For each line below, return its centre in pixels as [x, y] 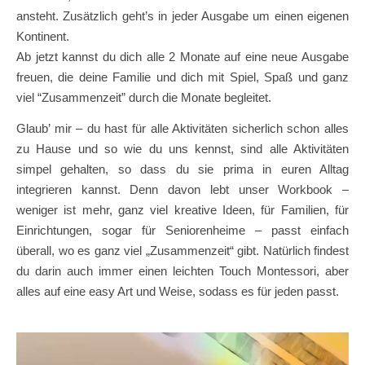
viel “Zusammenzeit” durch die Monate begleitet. [145, 97]
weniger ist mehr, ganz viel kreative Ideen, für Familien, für [182, 209]
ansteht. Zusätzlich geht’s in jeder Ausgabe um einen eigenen [182, 15]
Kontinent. [43, 36]
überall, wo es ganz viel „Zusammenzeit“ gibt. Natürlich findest [182, 250]
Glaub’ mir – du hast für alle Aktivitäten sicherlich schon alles [182, 128]
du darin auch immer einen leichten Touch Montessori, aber [182, 270]
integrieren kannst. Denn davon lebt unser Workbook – [182, 189]
